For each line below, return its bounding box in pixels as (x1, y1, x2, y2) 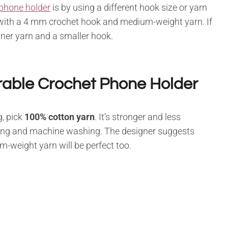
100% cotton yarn (24, 111, 95, 122)
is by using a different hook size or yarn (50, 2, 207, 13)
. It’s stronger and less (95, 111, 181, 122)
